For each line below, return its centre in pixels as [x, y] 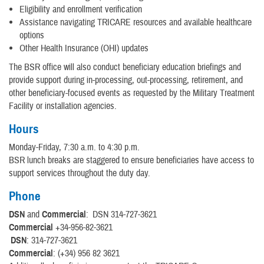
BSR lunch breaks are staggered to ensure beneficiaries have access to [131, 160]
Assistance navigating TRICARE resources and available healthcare [136, 22]
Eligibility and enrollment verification [81, 9]
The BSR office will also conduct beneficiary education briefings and [125, 67]
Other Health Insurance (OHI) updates [84, 48]
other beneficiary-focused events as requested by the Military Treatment [132, 93]
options [32, 35]
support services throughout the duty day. [80, 173]
